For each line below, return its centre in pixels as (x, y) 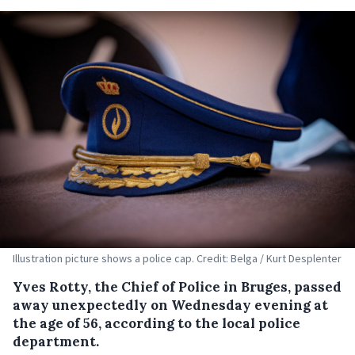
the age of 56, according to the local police (157, 323)
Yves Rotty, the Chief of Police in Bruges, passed (177, 286)
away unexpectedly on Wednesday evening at (170, 305)
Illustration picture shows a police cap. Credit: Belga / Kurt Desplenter (177, 258)
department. (56, 341)
